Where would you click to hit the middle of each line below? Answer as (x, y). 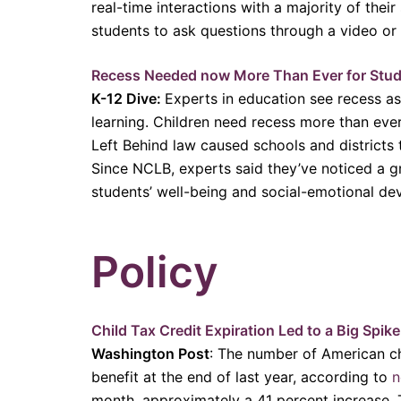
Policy (155, 271)
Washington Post (150, 353)
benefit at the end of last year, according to (242, 376)
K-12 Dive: (128, 98)
